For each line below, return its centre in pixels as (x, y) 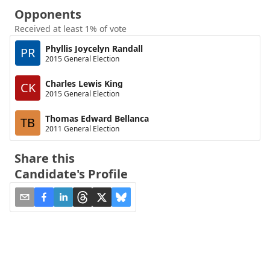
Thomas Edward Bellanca (97, 118)
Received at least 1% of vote (71, 29)
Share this (45, 158)
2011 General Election (82, 128)
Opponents (48, 14)
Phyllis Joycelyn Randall (94, 48)
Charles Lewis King (84, 83)
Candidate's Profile (71, 174)
